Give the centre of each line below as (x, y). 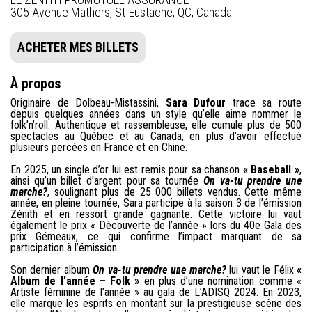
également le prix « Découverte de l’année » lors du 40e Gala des (156, 225)
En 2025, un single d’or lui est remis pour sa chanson (127, 169)
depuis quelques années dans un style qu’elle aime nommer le (156, 114)
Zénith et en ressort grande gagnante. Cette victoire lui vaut (156, 214)
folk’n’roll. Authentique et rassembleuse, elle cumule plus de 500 (156, 125)
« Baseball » (271, 169)
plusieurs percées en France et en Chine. (101, 147)
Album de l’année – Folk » (75, 281)
